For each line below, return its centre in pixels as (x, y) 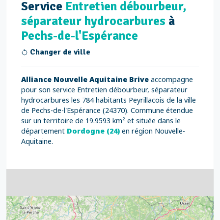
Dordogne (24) (93, 131)
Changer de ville (59, 52)
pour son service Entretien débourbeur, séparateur (104, 90)
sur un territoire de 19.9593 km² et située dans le (101, 121)
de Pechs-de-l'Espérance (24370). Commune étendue (107, 110)
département (44, 131)
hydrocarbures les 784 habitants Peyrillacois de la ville (109, 100)
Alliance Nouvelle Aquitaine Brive (85, 79)
